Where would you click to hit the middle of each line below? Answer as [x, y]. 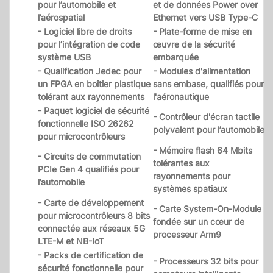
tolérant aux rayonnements [91, 97]
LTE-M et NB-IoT [71, 241]
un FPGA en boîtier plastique [94, 84]
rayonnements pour [192, 176]
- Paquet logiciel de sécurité [94, 111]
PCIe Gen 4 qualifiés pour [88, 169]
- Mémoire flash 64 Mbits [203, 151]
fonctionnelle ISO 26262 [86, 124]
